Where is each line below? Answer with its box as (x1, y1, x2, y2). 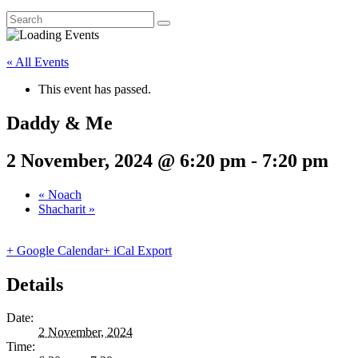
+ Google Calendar (6, 243, 103, 257)
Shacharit (38, 201, 89, 216)
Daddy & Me (6, 112, 113, 133)
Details (6, 273, 63, 295)
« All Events (6, 54, 69, 69)
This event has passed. (38, 82, 151, 96)
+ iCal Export (103, 243, 172, 257)
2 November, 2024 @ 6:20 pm (6, 149, 246, 171)
